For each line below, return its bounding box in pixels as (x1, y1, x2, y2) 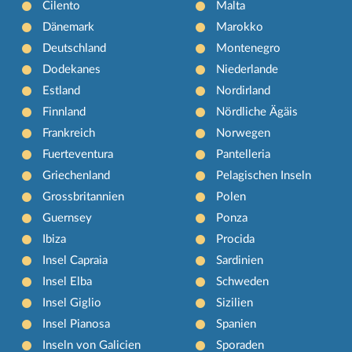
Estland (42, 84, 81, 97)
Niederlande (215, 63, 278, 75)
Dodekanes (42, 63, 101, 75)
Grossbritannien (42, 190, 125, 203)
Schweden (215, 275, 269, 288)
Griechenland (42, 169, 111, 181)
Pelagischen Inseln (215, 169, 311, 181)
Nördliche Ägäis (215, 105, 298, 118)
